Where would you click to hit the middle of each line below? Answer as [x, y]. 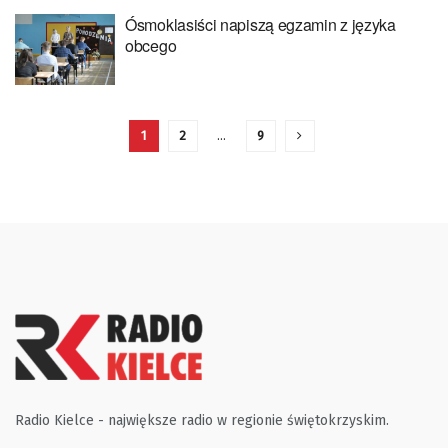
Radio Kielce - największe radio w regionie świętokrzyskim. [202, 420]
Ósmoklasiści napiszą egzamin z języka [260, 24]
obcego [151, 45]
